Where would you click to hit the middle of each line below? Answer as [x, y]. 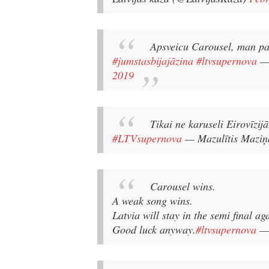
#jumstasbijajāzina [153, 61]
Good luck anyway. [154, 230]
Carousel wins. [183, 186]
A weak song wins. [153, 201]
